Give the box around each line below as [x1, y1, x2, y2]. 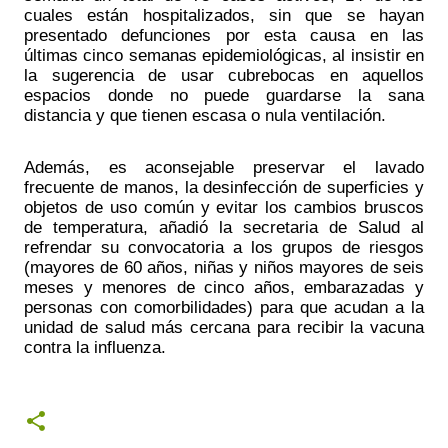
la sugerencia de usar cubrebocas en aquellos [24, 65, 424, 86]
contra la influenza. [24, 337, 171, 358]
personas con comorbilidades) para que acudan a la [24, 297, 424, 318]
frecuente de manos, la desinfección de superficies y [24, 177, 424, 198]
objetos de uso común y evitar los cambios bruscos [24, 197, 424, 218]
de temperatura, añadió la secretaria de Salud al [24, 217, 424, 238]
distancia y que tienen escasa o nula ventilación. [24, 105, 391, 126]
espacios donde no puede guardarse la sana [24, 85, 424, 106]
